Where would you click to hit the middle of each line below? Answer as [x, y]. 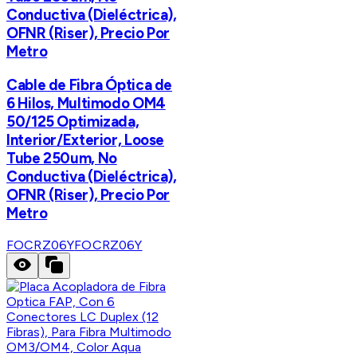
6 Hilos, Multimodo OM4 [86, 104]
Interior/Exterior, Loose [86, 140]
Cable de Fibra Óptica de [90, 85]
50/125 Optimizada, [73, 122]
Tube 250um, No [62, 159]
